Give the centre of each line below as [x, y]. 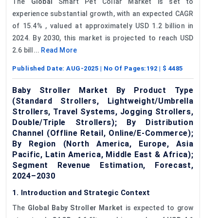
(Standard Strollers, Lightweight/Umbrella [103, 101]
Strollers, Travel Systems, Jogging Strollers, [103, 111]
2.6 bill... [27, 50]
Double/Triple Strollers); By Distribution [103, 122]
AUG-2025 [82, 68]
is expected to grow [158, 208]
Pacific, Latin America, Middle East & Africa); [103, 154]
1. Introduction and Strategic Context [81, 192]
